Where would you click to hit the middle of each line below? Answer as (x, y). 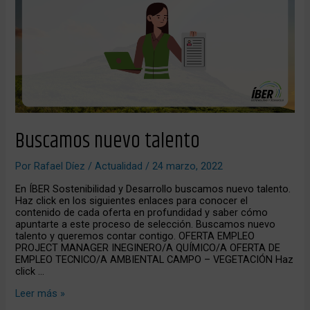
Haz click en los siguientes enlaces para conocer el (132, 201)
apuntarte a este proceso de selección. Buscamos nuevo (146, 225)
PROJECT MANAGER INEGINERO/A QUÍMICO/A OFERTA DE (148, 248)
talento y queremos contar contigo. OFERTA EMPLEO (135, 236)
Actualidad (119, 166)
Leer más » (40, 294)
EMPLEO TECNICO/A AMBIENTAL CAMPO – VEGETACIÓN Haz (155, 260)
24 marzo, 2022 (188, 166)
